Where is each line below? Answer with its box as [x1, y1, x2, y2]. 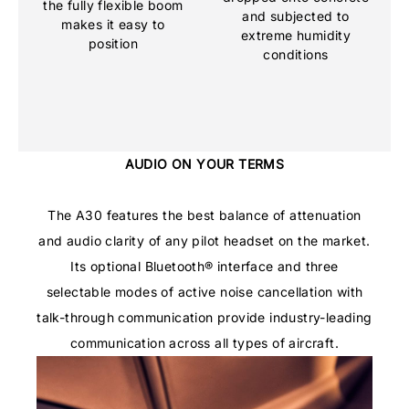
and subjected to [242, 8, 350, 25]
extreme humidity [240, 27, 351, 44]
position [88, 36, 139, 52]
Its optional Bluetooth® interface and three [70, 258, 339, 275]
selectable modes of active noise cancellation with [46, 284, 363, 300]
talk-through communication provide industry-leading [37, 309, 372, 326]
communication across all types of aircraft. [69, 335, 340, 351]
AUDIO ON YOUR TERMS [124, 156, 285, 173]
